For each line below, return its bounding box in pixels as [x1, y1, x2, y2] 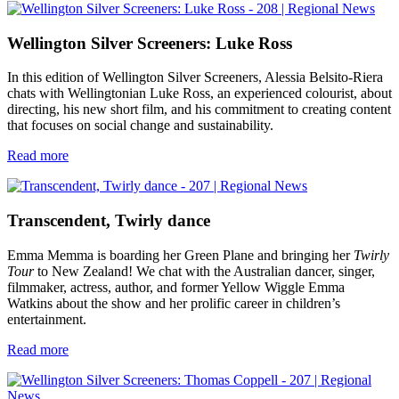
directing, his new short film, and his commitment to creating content [7, 102, 391, 118]
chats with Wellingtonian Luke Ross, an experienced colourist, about [7, 85, 392, 102]
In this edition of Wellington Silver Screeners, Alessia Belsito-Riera [7, 69, 383, 85]
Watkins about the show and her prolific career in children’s [7, 295, 340, 311]
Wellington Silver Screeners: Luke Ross [7, 33, 292, 53]
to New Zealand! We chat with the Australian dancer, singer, [37, 263, 375, 279]
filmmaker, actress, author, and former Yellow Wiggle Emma [7, 279, 345, 295]
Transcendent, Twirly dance [7, 211, 210, 231]
